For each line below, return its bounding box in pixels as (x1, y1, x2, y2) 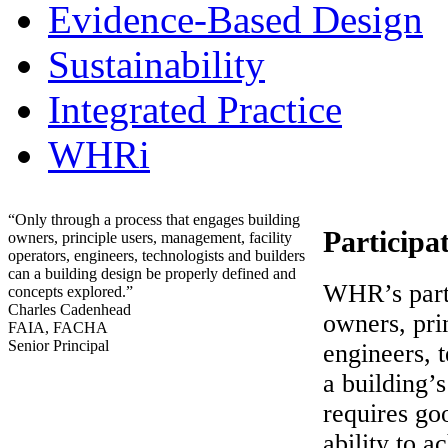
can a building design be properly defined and (8, 265, 296, 282)
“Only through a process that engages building (8, 211, 300, 228)
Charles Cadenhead (8, 301, 131, 318)
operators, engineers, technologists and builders (8, 247, 305, 264)
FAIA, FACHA (8, 319, 108, 336)
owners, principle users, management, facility (8, 229, 292, 246)
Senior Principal (8, 337, 109, 354)
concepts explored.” (8, 283, 133, 300)
